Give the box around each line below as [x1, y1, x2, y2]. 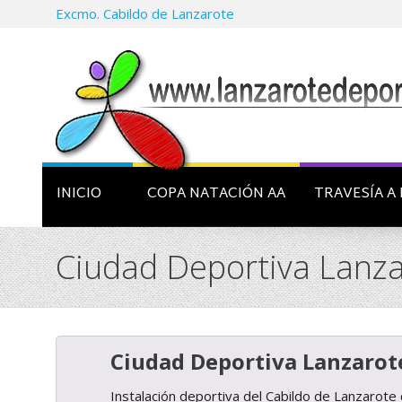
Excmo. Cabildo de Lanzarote [56, 4, 234, 22]
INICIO [57, 181, 101, 207]
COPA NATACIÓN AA [147, 181, 285, 207]
